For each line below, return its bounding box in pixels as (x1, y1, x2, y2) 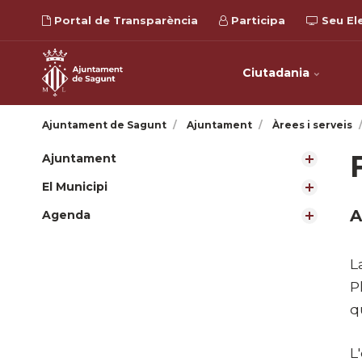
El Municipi (42, 179, 107, 194)
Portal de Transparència (51, 14, 198, 27)
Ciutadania (242, 65, 313, 80)
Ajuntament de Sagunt (42, 119, 166, 131)
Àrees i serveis (271, 119, 352, 131)
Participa (228, 14, 285, 27)
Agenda (42, 208, 90, 222)
